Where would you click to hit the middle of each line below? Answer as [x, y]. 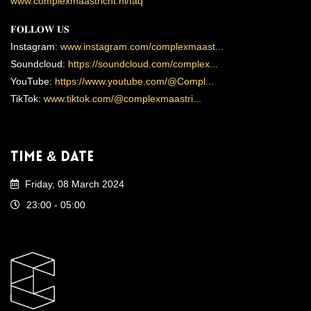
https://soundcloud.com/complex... [143, 64]
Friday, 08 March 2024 [73, 184]
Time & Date [52, 158]
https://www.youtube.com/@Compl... [134, 81]
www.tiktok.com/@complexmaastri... [123, 99]
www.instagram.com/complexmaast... [142, 47]
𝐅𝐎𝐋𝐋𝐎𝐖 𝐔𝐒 [40, 29]
